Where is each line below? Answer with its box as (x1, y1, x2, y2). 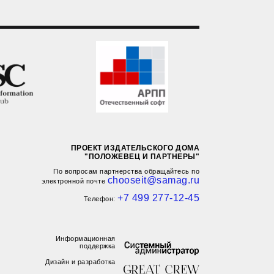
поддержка (80, 242, 116, 250)
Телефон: (83, 195, 117, 203)
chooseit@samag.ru (107, 175, 199, 186)
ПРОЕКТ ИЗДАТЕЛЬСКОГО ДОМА (70, 144, 199, 153)
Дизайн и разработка (45, 258, 116, 266)
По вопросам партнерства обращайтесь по (53, 168, 199, 176)
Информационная (55, 235, 116, 243)
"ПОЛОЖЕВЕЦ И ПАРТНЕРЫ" (84, 152, 199, 161)
